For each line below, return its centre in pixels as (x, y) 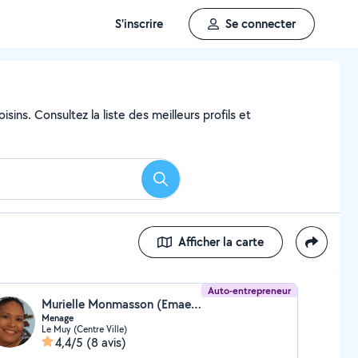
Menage (57, 318)
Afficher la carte (221, 242)
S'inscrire (139, 24)
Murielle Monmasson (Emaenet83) (196, 304)
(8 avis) (106, 342)
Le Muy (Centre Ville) (84, 329)
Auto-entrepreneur (250, 290)
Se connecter (261, 24)
